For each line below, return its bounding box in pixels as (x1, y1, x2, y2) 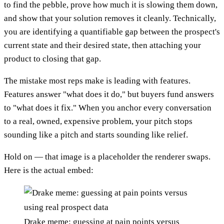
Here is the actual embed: (4, 165, 93, 175)
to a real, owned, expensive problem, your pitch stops (4, 116, 192, 126)
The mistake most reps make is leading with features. (4, 75, 190, 85)
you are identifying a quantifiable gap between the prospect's (4, 26, 220, 36)
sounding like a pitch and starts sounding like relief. (4, 129, 188, 139)
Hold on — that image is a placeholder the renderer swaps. (4, 151, 210, 161)
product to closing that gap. (4, 53, 101, 63)
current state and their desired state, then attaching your (4, 40, 201, 50)
